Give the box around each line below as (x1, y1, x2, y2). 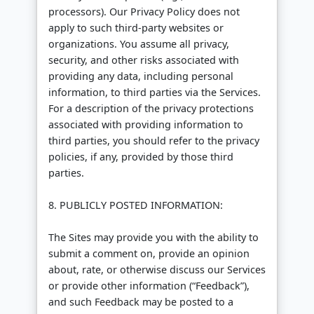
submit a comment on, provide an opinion (48, 247, 250, 261)
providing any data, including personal (48, 69, 233, 83)
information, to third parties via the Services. (48, 86, 261, 100)
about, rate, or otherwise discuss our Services (48, 263, 266, 277)
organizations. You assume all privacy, (48, 37, 229, 51)
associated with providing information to (48, 118, 243, 132)
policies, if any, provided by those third (48, 150, 233, 164)
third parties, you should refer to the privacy (48, 134, 259, 148)
